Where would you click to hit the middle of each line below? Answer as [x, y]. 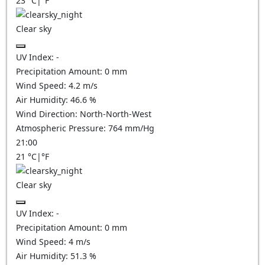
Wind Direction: [48, 114]
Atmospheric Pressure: [62, 128]
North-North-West [116, 114]
